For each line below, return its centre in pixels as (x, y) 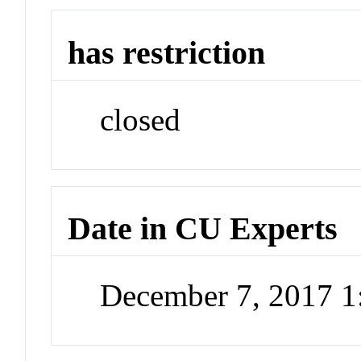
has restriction (167, 53)
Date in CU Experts (203, 229)
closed (141, 119)
